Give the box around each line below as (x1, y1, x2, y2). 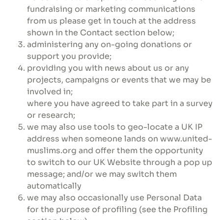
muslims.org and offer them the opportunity (27, 145, 203, 156)
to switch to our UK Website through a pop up (27, 157, 212, 167)
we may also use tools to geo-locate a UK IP (27, 122, 202, 132)
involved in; (27, 86, 73, 97)
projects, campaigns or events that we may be (27, 75, 211, 85)
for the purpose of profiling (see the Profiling (27, 204, 208, 215)
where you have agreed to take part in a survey (27, 98, 213, 109)
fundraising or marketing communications (27, 4, 195, 14)
